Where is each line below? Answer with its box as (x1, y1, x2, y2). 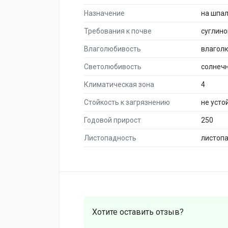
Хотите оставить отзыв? (92, 207, 184, 217)
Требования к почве (84, 27, 152, 35)
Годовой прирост (84, 116, 141, 124)
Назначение (84, 9, 125, 17)
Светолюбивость (84, 63, 141, 71)
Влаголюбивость (84, 45, 141, 53)
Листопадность (84, 134, 136, 142)
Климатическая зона (84, 80, 154, 89)
